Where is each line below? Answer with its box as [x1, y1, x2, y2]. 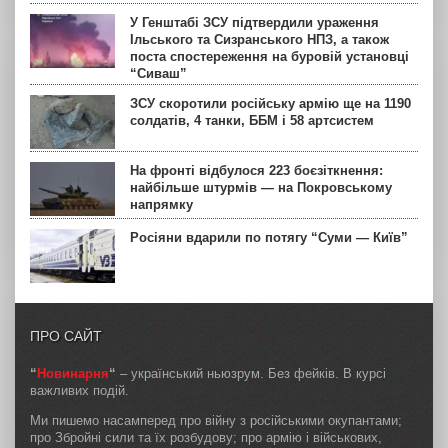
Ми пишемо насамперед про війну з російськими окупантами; [30, 412, 402, 428]
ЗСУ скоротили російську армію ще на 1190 [130, 95, 411, 111]
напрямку [130, 196, 193, 212]
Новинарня [37, 365, 109, 381]
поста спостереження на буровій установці [130, 48, 409, 64]
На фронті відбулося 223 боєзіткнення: [130, 162, 383, 178]
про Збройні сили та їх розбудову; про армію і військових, [30, 429, 382, 445]
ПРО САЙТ [30, 327, 102, 344]
